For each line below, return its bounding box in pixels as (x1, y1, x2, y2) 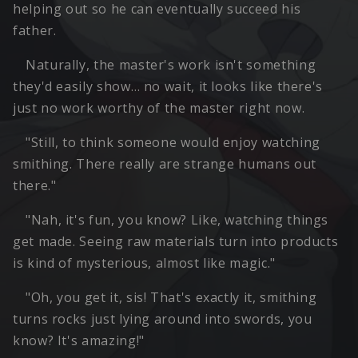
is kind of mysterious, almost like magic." (13, 254, 276, 272)
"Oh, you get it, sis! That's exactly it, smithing (26, 288, 317, 307)
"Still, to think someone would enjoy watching (26, 133, 320, 152)
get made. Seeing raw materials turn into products (13, 233, 339, 251)
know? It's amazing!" (13, 332, 145, 350)
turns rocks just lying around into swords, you (13, 310, 312, 328)
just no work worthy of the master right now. (13, 99, 305, 117)
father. (13, 22, 57, 40)
